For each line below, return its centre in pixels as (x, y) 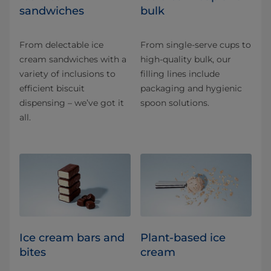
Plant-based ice (183, 237)
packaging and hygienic (191, 89)
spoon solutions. (175, 103)
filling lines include (180, 74)
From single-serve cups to (196, 45)
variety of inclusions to (67, 74)
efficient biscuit (52, 89)
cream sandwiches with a (73, 60)
